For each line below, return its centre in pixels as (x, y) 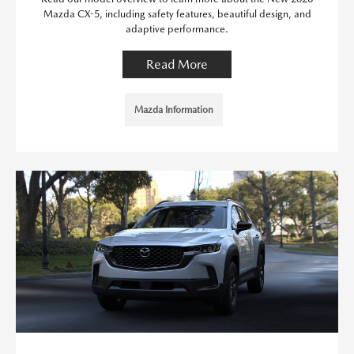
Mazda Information (174, 110)
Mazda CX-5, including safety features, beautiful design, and (177, 14)
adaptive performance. (177, 29)
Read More (177, 65)
